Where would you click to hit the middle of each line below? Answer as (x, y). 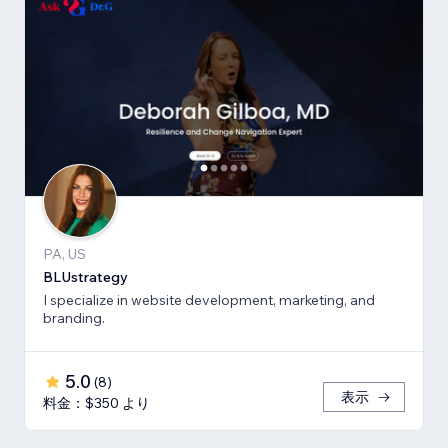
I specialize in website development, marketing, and (196, 300)
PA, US (64, 254)
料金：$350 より (96, 403)
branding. (74, 318)
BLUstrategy (85, 277)
